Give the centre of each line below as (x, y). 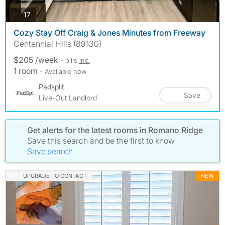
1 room (27, 71)
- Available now (63, 71)
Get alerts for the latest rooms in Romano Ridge (115, 130)
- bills (70, 60)
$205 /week (37, 60)
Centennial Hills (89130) (58, 43)
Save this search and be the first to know (101, 140)
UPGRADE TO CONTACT (55, 176)
